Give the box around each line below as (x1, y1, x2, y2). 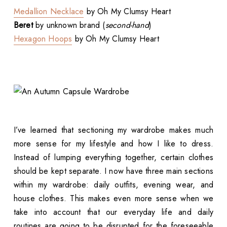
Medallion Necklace (13, 6, 84, 18)
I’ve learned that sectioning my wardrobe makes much (13, 124, 214, 136)
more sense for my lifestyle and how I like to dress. (13, 138, 214, 150)
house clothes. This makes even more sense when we (13, 193, 214, 205)
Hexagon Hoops (13, 33, 72, 45)
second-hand (105, 19, 149, 31)
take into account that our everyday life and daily (13, 206, 214, 218)
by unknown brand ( (32, 19, 105, 31)
